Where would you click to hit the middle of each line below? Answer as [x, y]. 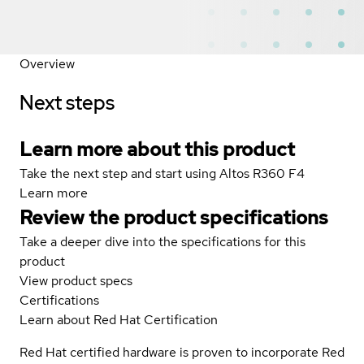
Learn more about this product [157, 149]
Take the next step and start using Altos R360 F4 [162, 173]
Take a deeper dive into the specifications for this [162, 241]
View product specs [76, 280]
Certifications [59, 300]
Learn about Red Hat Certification [119, 319]
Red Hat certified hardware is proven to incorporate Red [182, 352]
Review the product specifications [174, 217]
